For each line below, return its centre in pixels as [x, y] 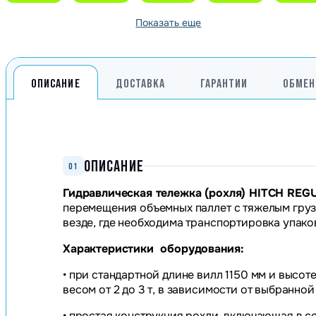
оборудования [199, 249]
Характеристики [110, 249]
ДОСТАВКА [140, 84]
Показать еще [169, 23]
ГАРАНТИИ [224, 84]
